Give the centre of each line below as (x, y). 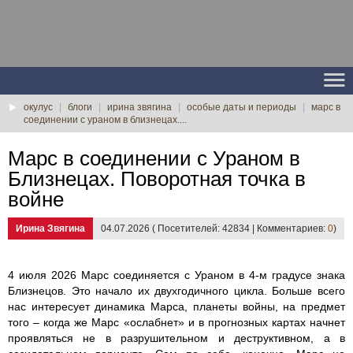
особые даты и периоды (242, 107)
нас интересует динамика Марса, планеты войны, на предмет (176, 307)
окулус (38, 107)
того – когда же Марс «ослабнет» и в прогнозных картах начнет (176, 322)
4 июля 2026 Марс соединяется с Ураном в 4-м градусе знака (176, 275)
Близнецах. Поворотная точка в (157, 179)
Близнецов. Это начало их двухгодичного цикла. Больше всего (176, 291)
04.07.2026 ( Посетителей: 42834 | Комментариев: (214, 229)
